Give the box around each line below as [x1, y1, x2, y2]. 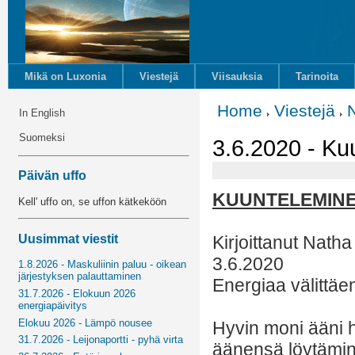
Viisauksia [212, 71, 262, 82]
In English [19, 107, 66, 119]
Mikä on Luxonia [25, 71, 106, 82]
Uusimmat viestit [18, 231, 119, 246]
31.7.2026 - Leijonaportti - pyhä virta [18, 334, 184, 346]
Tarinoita [296, 71, 338, 82]
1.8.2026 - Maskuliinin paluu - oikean [18, 258, 187, 271]
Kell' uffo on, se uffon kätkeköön [18, 195, 167, 208]
